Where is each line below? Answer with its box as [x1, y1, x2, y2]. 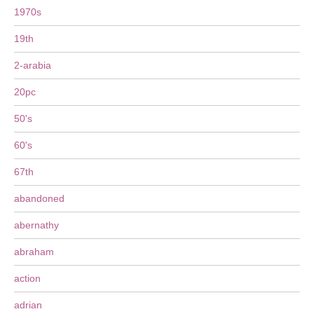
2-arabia [14, 60, 51, 71]
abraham [14, 246, 54, 257]
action [14, 273, 41, 284]
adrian [14, 299, 42, 310]
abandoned [14, 193, 64, 204]
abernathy [14, 219, 59, 231]
